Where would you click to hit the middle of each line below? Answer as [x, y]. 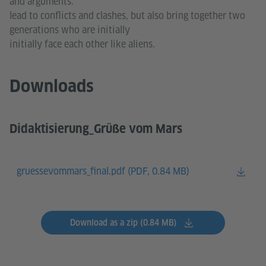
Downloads [52, 86]
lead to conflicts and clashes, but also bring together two [127, 16]
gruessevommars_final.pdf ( [74, 171]
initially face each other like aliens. [82, 44]
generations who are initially [71, 30]
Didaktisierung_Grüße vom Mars [96, 129]
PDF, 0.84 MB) [160, 171]
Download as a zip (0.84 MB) [123, 223]
